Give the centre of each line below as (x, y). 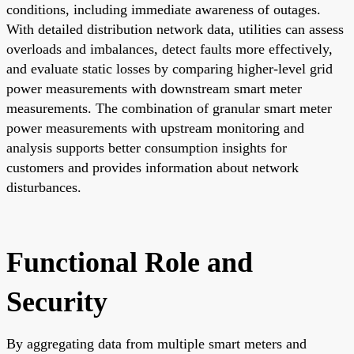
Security (57, 301)
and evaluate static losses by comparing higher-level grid (169, 68)
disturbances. (44, 187)
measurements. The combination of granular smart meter (169, 108)
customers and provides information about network (153, 167)
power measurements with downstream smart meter (154, 88)
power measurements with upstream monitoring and (155, 128)
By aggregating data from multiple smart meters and (156, 343)
